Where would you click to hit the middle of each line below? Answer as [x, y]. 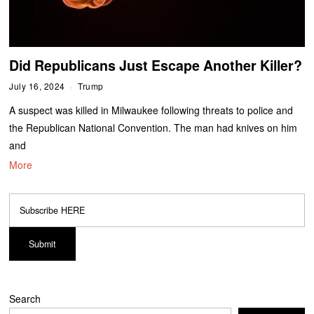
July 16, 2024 [37, 86]
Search [25, 298]
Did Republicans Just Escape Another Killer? [156, 65]
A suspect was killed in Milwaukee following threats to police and [151, 110]
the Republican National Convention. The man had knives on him [153, 127]
